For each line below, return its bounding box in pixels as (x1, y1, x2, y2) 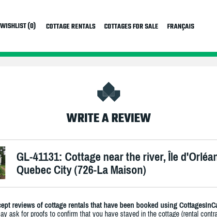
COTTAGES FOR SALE (104, 21, 158, 32)
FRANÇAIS (167, 21, 194, 32)
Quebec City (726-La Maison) (16, 163, 146, 176)
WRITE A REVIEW (66, 109, 151, 128)
